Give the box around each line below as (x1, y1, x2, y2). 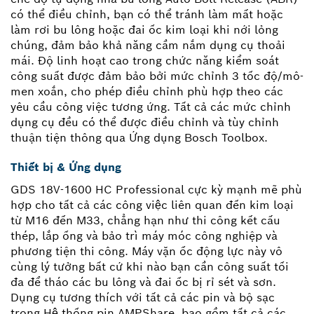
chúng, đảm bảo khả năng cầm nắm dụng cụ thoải (11, 37, 285, 53)
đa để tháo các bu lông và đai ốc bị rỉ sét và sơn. (11, 274, 276, 289)
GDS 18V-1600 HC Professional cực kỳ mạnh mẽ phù (11, 182, 302, 197)
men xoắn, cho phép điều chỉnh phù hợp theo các (11, 83, 283, 99)
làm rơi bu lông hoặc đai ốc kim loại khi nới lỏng (11, 22, 278, 37)
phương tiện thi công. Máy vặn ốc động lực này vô (11, 243, 282, 259)
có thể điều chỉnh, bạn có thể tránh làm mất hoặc (11, 6, 283, 22)
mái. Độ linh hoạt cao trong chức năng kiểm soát (11, 53, 279, 68)
